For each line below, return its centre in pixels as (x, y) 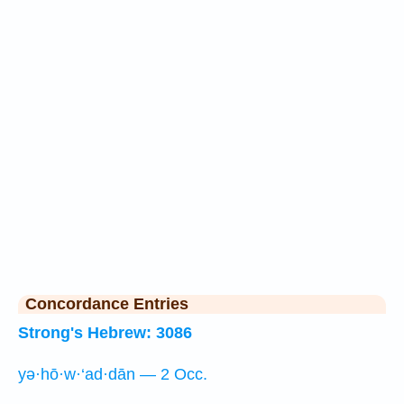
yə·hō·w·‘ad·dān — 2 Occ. (113, 374)
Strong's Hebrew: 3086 (105, 333)
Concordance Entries (107, 304)
